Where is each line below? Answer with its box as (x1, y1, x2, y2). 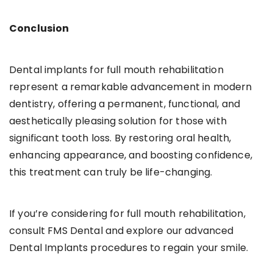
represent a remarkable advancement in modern (9, 79, 252, 94)
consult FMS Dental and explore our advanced (9, 223, 234, 238)
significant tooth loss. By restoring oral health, (9, 130, 232, 145)
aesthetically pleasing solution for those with (9, 113, 227, 128)
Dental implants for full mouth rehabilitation (9, 62, 224, 77)
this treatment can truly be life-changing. (9, 165, 213, 179)
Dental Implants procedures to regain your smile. (9, 240, 249, 255)
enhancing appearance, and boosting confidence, (9, 147, 252, 162)
